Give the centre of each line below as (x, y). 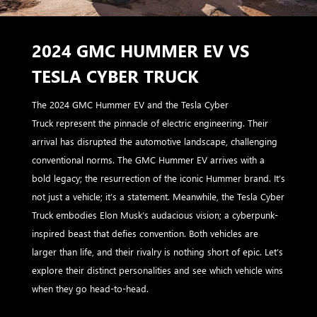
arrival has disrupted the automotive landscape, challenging (155, 141)
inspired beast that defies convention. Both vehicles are (145, 233)
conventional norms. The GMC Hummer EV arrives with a (148, 159)
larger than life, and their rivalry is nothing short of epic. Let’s (157, 251)
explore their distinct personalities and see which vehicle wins (157, 270)
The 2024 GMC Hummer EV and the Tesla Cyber (130, 104)
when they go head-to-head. (92, 288)
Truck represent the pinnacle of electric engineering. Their (150, 122)
